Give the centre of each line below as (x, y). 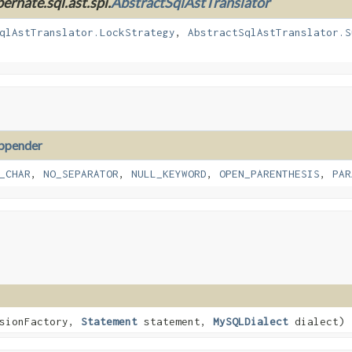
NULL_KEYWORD (169, 174)
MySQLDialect (251, 322)
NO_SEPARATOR (81, 174)
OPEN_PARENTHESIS (269, 174)
